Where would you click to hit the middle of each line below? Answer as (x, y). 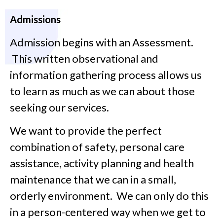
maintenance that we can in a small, (93, 180)
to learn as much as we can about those (102, 91)
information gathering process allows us (106, 74)
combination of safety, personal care (97, 147)
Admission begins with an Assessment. (102, 42)
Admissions (35, 19)
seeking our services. (59, 107)
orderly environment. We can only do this (109, 196)
